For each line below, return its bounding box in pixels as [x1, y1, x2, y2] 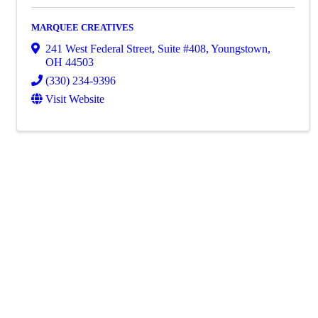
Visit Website [45, 92, 104, 105]
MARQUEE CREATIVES [31, 22, 133, 33]
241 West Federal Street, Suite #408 [45, 42, 206, 55]
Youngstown [211, 42, 268, 55]
